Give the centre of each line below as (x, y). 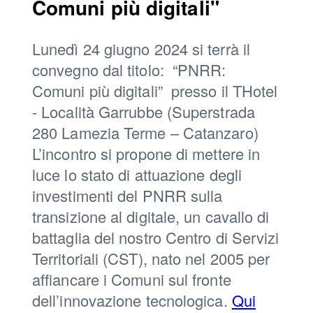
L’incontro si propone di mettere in (146, 153)
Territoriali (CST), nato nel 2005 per (151, 258)
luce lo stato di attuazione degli (137, 174)
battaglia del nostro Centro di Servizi (156, 237)
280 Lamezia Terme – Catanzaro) (145, 132)
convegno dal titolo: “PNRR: (129, 70)
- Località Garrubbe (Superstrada (144, 111)
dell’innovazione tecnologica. (132, 300)
